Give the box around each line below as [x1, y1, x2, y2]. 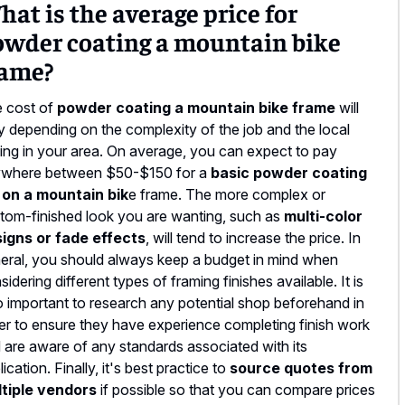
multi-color [284, 206, 363, 225]
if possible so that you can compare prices [97, 380, 375, 399]
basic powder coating [207, 163, 367, 182]
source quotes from [230, 358, 372, 377]
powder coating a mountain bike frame [57, 98, 335, 117]
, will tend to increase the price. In [146, 228, 361, 247]
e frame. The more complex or [128, 184, 325, 203]
